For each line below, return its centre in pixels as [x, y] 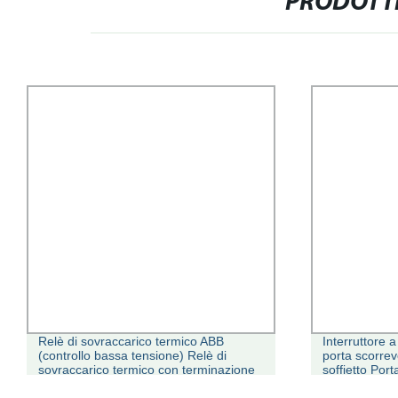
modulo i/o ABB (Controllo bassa [128, 384]
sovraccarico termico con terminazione [146, 370]
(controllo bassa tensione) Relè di [132, 356]
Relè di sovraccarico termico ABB [131, 342]
